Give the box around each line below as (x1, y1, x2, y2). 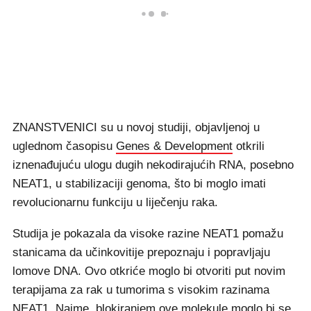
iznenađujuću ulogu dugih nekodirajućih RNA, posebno (12, 158, 294, 171)
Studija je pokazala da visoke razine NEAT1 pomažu (12, 227, 283, 240)
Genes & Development (116, 140, 233, 153)
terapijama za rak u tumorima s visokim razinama (12, 283, 269, 296)
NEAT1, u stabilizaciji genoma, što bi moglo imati (12, 177, 266, 190)
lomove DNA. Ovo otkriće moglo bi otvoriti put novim (12, 264, 285, 278)
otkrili (233, 140, 264, 153)
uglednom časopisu (12, 140, 116, 153)
